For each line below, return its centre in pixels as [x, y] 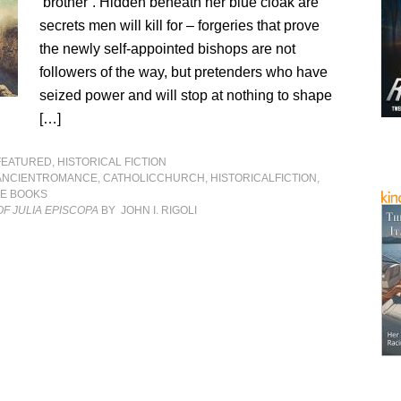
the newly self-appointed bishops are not [168, 49]
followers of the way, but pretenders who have [184, 72]
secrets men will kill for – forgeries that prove [180, 26]
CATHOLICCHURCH [154, 178]
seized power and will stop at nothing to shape [186, 95]
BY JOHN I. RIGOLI [148, 210]
